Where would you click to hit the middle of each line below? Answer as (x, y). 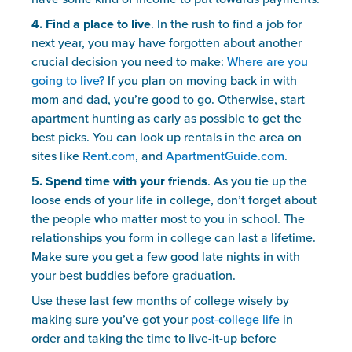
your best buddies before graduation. (134, 276)
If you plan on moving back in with (201, 81)
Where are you (268, 62)
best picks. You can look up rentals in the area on (167, 137)
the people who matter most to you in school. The (168, 219)
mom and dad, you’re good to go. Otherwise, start (168, 100)
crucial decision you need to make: (129, 62)
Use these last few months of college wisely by (160, 301)
